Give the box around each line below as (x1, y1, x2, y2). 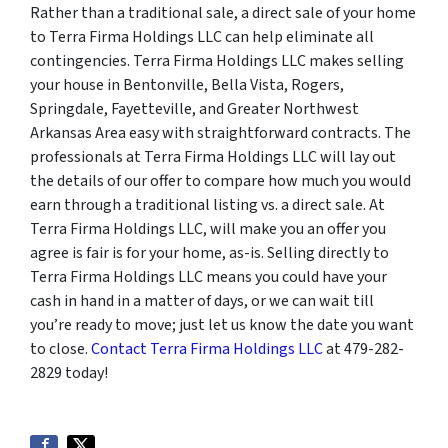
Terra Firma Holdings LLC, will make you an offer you (30, 218, 386, 241)
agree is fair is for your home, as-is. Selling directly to (30, 242, 389, 265)
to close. (30, 338, 91, 361)
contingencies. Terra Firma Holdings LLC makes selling (30, 50, 404, 73)
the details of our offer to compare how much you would (30, 170, 411, 193)
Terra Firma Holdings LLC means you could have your (30, 266, 387, 289)
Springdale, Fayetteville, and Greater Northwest (30, 98, 359, 121)
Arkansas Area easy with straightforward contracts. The (30, 122, 411, 145)
